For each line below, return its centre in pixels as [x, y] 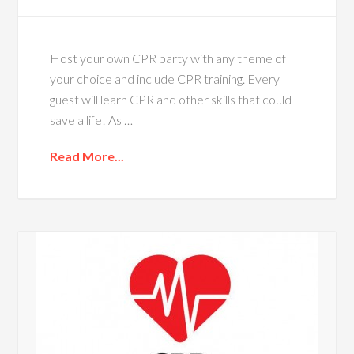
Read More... [87, 156]
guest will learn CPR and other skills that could [171, 99]
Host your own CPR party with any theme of [168, 58]
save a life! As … [92, 119]
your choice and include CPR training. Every [165, 78]
